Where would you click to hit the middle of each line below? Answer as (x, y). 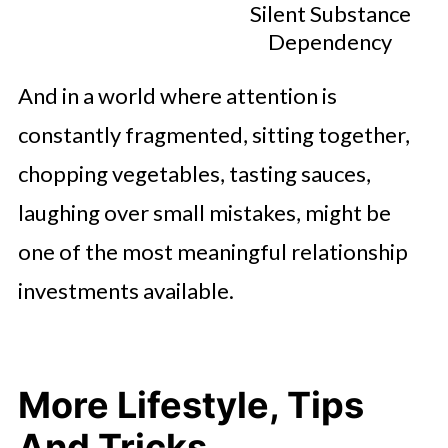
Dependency (330, 42)
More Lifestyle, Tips (190, 405)
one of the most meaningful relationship (212, 252)
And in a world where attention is (177, 96)
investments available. (125, 291)
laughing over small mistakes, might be (204, 213)
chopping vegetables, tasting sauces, (194, 174)
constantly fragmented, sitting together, (213, 135)
